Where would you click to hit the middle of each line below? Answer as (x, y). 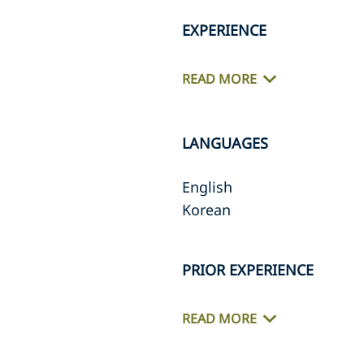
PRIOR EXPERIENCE (248, 270)
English (207, 187)
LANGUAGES (225, 143)
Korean (206, 210)
